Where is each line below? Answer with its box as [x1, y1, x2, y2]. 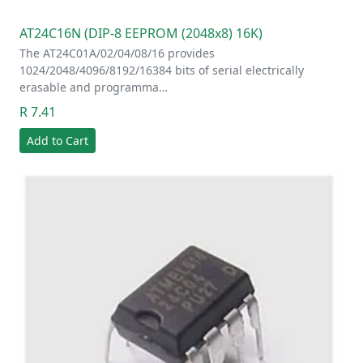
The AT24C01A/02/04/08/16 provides [19, 45, 215, 61]
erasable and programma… [19, 79, 168, 95]
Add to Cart [27, 132, 88, 148]
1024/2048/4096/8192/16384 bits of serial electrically [19, 62, 304, 78]
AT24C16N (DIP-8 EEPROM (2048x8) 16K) [19, 23, 263, 42]
